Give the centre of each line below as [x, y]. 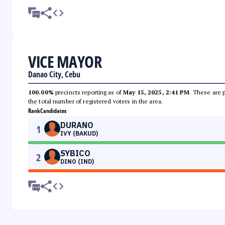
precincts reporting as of [88, 92]
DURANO [77, 125]
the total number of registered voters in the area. [95, 101]
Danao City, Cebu [54, 75]
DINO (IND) [77, 162]
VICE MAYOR [65, 62]
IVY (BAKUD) [79, 134]
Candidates [53, 111]
